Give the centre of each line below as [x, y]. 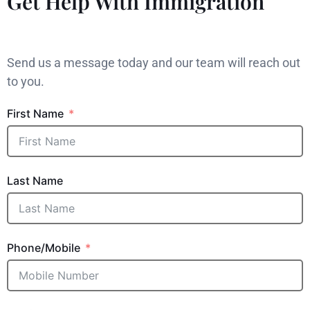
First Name [35, 114]
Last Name [35, 181]
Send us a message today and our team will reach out [154, 62]
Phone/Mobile [44, 247]
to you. [26, 81]
